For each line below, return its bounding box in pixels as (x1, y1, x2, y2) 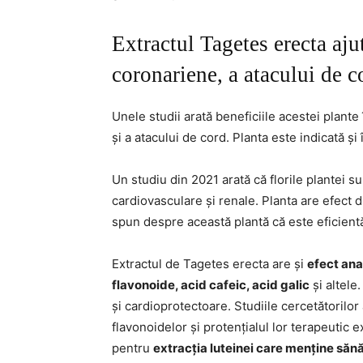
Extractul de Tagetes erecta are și (112, 256, 307, 271)
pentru (112, 340, 153, 356)
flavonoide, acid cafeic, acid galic (112, 277, 310, 293)
